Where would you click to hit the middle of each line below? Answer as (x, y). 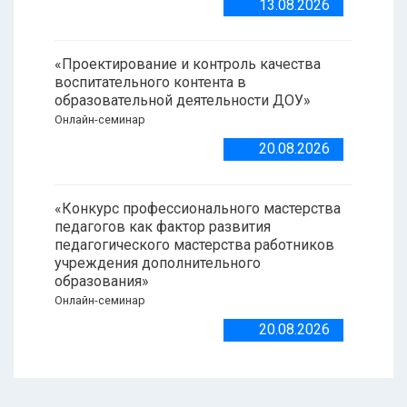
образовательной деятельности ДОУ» (182, 101)
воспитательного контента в (150, 83)
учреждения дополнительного (158, 263)
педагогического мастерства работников (194, 244)
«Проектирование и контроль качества (188, 65)
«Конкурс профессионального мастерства (198, 208)
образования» (101, 281)
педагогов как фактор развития (163, 226)
